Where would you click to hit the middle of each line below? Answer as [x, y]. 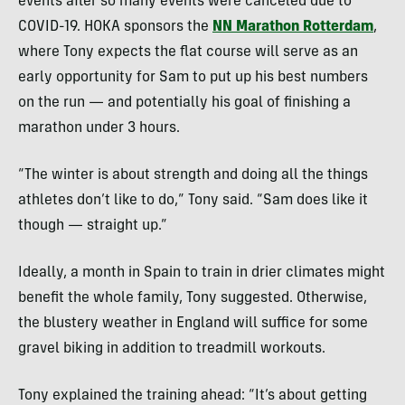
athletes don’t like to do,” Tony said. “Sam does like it [193, 201]
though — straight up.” [93, 226]
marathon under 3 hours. [99, 129]
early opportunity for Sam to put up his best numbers [193, 78]
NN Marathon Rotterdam [293, 28]
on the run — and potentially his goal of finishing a [184, 104]
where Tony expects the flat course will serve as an [188, 53]
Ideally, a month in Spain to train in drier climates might [202, 273]
